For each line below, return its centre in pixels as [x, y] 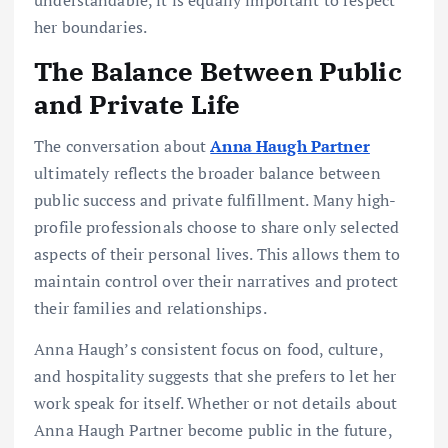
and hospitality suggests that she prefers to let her [215, 376]
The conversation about [122, 146]
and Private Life [137, 103]
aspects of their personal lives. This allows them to [217, 254]
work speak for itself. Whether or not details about [216, 403]
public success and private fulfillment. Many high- [215, 200]
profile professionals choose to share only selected [217, 227]
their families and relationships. [150, 308]
